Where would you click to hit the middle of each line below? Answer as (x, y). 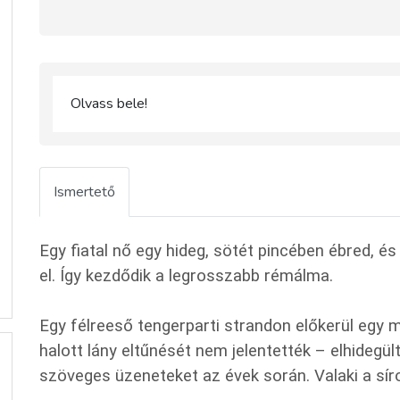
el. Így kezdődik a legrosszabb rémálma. (186, 276)
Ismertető (84, 192)
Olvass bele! (109, 104)
